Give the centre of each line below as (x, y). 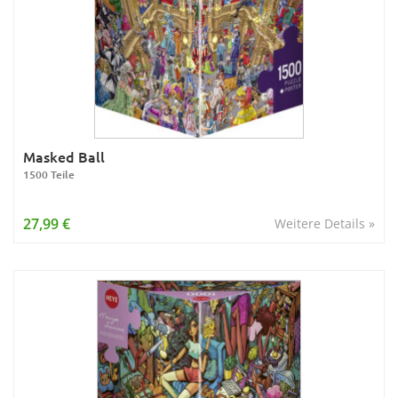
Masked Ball (64, 156)
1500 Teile (49, 175)
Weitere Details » (325, 223)
